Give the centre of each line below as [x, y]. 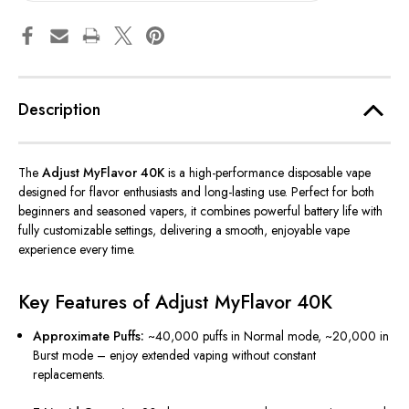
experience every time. [77, 250]
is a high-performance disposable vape [267, 173]
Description [59, 110]
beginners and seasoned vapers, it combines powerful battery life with [200, 211]
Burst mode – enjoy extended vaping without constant [175, 356]
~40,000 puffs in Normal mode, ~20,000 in [267, 336]
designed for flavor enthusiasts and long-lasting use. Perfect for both [196, 192]
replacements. [69, 375]
